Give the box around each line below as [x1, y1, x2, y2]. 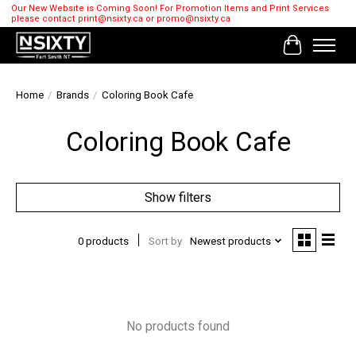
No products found [126, 319, 230, 335]
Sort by [148, 234, 182, 247]
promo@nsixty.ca [156, 14, 230, 25]
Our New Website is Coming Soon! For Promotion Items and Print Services [10, 3, 329, 14]
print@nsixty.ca [77, 14, 143, 25]
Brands [56, 89, 89, 102]
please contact [10, 14, 78, 25]
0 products [77, 234, 129, 247]
